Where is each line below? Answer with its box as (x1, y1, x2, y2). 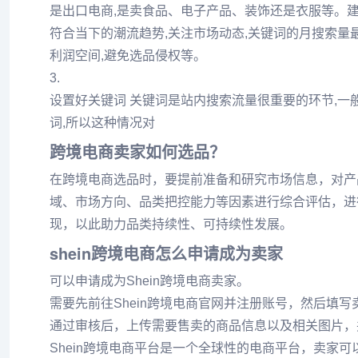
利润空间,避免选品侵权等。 (50, 49, 206, 62)
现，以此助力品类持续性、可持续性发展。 (50, 217, 292, 231)
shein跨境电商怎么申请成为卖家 (50, 241, 283, 265)
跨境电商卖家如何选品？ (50, 140, 225, 163)
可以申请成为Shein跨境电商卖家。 (50, 274, 249, 288)
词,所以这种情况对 (50, 116, 155, 129)
